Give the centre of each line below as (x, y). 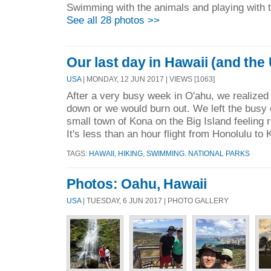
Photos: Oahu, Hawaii (137, 184)
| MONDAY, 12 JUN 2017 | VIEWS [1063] (148, 79)
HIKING (130, 153)
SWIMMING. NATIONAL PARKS (198, 153)
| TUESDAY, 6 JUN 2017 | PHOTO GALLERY (155, 201)
